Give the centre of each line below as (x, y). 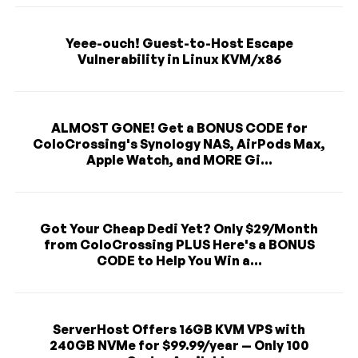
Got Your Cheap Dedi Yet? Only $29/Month (179, 228)
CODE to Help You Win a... (179, 260)
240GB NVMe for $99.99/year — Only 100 (179, 345)
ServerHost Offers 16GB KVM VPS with (179, 329)
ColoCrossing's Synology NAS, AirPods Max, (179, 143)
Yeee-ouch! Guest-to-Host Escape (179, 43)
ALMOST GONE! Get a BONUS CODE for (179, 127)
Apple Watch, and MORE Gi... (179, 159)
